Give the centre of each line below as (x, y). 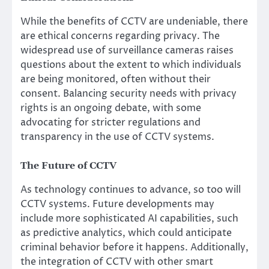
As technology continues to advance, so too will (131, 190)
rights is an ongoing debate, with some (111, 108)
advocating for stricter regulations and (110, 122)
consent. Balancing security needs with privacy (128, 93)
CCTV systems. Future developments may (117, 204)
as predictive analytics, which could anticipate (126, 233)
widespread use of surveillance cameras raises (127, 50)
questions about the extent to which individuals (131, 65)
